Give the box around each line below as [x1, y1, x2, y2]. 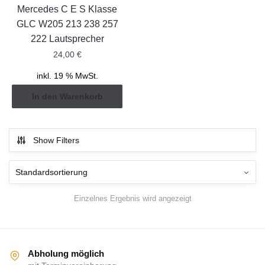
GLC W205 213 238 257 [16, 18, 118, 29]
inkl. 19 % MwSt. [36, 71, 98, 80]
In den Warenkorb [31, 92, 103, 102]
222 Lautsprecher [30, 33, 104, 44]
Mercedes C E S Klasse [17, 4, 118, 14]
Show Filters [33, 135, 79, 145]
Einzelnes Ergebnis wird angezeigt [73, 194, 192, 203]
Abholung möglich [28, 248, 104, 259]
